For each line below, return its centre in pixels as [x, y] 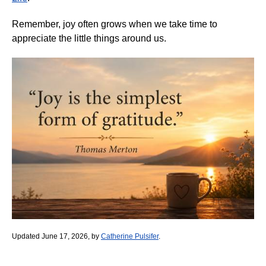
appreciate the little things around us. [89, 38]
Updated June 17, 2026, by [56, 236]
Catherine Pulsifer [130, 236]
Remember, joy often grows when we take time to [115, 24]
